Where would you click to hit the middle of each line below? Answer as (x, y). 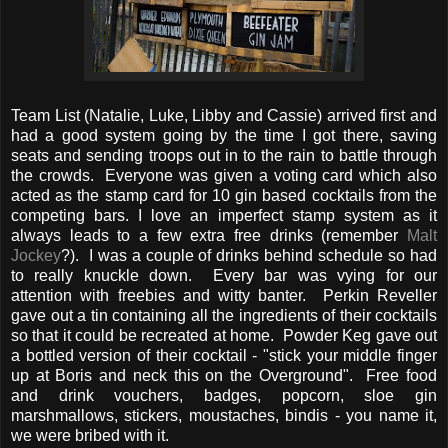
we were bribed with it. (94, 435)
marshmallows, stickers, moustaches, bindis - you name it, (224, 415)
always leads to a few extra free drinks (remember (209, 235)
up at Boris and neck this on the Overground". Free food (224, 375)
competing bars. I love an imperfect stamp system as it (224, 215)
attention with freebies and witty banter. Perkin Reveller (224, 295)
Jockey (36, 255)
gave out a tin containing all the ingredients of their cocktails (224, 315)
